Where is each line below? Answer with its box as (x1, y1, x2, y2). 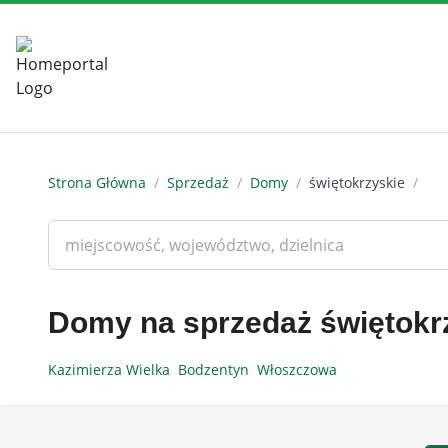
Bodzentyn (178, 360, 257, 379)
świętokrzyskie (309, 173, 405, 192)
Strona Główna (48, 173, 146, 192)
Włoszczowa (257, 360, 341, 379)
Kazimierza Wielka (48, 360, 178, 379)
